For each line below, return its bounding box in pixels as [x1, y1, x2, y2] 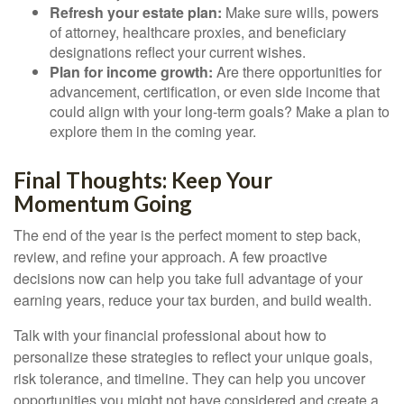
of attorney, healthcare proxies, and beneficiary [50, 22, 346, 42]
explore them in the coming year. [50, 121, 256, 142]
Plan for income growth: [50, 61, 213, 82]
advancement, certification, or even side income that [50, 81, 380, 102]
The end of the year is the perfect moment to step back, [14, 225, 361, 245]
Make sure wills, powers [222, 2, 379, 23]
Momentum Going [14, 190, 192, 216]
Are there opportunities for [213, 61, 381, 82]
